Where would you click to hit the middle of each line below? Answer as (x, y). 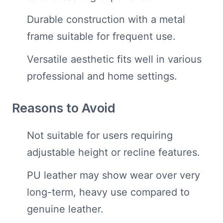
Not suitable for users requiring (100, 136)
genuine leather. (65, 209)
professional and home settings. (102, 76)
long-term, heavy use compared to (108, 192)
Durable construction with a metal (106, 20)
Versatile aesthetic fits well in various (114, 59)
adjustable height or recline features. (113, 153)
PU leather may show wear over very (113, 175)
